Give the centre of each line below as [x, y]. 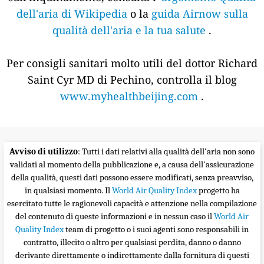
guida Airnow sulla [199, 14]
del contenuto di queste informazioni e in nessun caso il [115, 217]
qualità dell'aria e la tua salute [129, 30]
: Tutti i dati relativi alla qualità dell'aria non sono [166, 152]
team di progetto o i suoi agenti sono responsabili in [157, 230]
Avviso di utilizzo [44, 152]
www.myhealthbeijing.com [129, 96]
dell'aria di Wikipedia [72, 14]
